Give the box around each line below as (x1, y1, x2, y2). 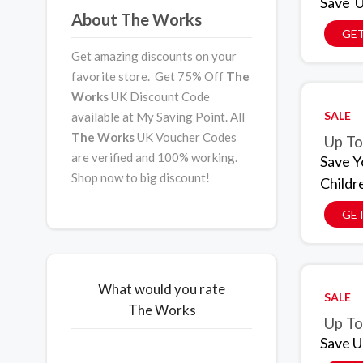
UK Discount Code (111, 89, 210, 104)
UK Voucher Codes (135, 130, 237, 144)
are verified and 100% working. (71, 150, 237, 164)
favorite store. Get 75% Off (71, 69, 226, 83)
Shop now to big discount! (71, 170, 210, 185)
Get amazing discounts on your (71, 49, 237, 63)
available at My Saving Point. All (71, 109, 245, 124)
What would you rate (98, 280, 225, 297)
